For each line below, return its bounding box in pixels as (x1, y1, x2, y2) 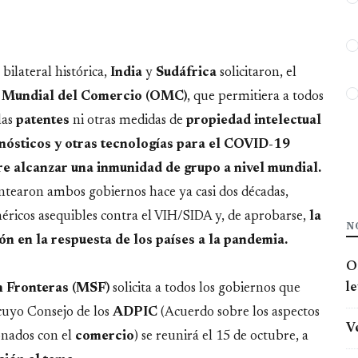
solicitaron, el (220, 66, 296, 79)
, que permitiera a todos (187, 89, 324, 103)
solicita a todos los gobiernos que (109, 281, 300, 295)
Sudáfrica (156, 66, 220, 79)
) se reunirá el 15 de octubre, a (134, 329, 308, 343)
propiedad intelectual (186, 113, 321, 127)
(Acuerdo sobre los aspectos (161, 305, 320, 319)
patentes (16, 113, 73, 127)
